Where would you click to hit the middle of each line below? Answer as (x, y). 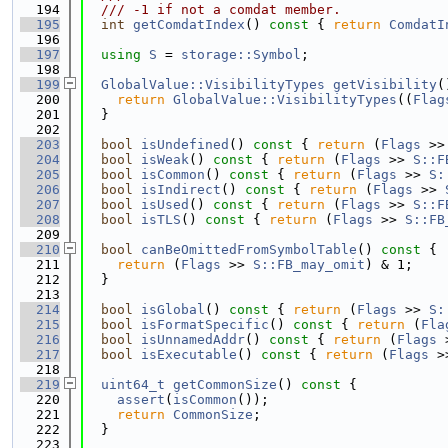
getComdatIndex (189, 24)
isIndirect (181, 189)
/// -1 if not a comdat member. (213, 9)
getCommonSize (225, 384)
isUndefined (185, 144)
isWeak (165, 159)
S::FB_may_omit (309, 264)
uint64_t (133, 384)
